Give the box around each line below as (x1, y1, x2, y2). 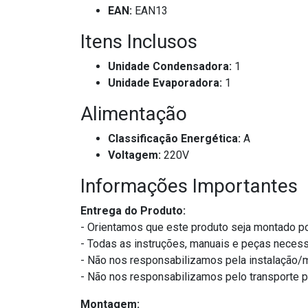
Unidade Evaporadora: (108, 76, 222, 90)
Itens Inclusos (80, 30, 197, 54)
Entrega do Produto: (80, 204, 186, 218)
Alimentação (80, 102, 187, 126)
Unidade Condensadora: (108, 60, 232, 74)
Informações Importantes (80, 175, 298, 198)
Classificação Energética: (108, 132, 241, 146)
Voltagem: (108, 148, 161, 162)
